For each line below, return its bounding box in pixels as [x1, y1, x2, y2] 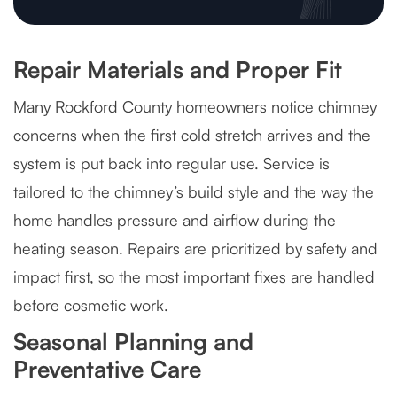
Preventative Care [13, 354, 201, 384]
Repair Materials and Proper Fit [13, 55, 342, 84]
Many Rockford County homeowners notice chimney [13, 97, 377, 117]
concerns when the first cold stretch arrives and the [13, 125, 370, 145]
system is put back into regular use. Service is [13, 153, 330, 174]
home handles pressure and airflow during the [13, 210, 336, 230]
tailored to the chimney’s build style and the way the [13, 182, 374, 202]
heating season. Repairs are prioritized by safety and [13, 238, 378, 259]
